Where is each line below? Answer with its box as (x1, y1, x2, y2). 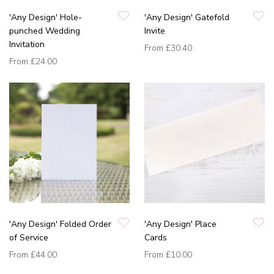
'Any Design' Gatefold (144, 12, 229, 24)
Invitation (9, 39, 45, 51)
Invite (144, 25, 165, 37)
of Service (9, 232, 48, 244)
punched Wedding (9, 25, 80, 37)
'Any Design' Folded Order (9, 218, 111, 231)
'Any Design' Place (144, 218, 217, 231)
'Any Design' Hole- (9, 12, 82, 24)
